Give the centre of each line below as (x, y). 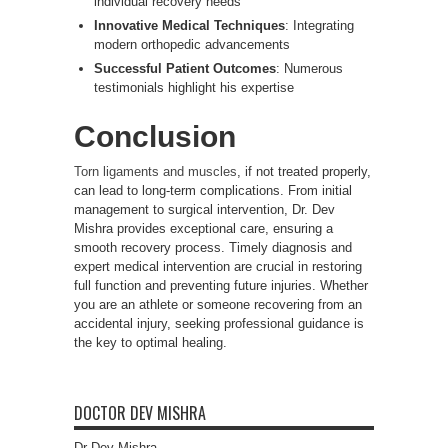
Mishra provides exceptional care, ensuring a (203, 228)
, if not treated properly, (304, 171)
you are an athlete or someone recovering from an (218, 304)
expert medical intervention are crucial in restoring (218, 266)
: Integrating (319, 25)
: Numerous (309, 68)
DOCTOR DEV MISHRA (140, 412)
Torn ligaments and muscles (155, 171)
